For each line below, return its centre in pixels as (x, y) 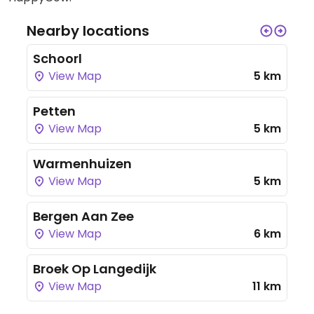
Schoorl (57, 59)
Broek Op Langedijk (95, 269)
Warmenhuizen (82, 164)
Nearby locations (88, 31)
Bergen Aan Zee (83, 216)
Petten (54, 111)
